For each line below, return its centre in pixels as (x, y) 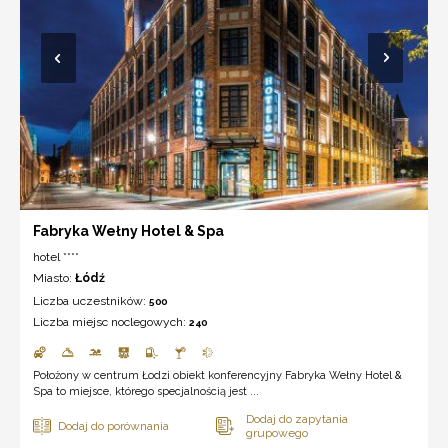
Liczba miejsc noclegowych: (111, 321)
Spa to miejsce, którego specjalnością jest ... (146, 391)
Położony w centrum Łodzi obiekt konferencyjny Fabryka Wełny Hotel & (217, 375)
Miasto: (54, 277)
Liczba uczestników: (91, 300)
